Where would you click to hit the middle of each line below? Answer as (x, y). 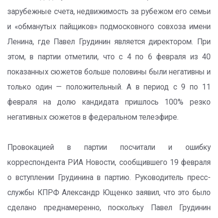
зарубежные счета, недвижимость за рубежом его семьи (109, 11)
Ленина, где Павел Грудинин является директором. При (109, 42)
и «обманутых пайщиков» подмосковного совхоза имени (109, 27)
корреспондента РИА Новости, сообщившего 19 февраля (109, 162)
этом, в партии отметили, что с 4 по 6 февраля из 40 (109, 57)
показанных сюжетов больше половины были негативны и (109, 72)
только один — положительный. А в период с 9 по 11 (109, 87)
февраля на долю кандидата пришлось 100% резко (109, 102)
